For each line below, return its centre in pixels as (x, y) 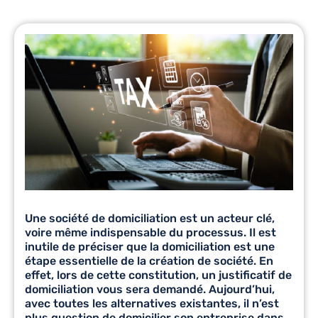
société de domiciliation (114, 218)
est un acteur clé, (227, 218)
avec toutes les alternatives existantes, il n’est (152, 303)
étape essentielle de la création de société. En (149, 261)
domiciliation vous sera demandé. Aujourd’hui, (150, 289)
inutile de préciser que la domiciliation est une (150, 246)
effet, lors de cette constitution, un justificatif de (158, 275)
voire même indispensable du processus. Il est (150, 232)
